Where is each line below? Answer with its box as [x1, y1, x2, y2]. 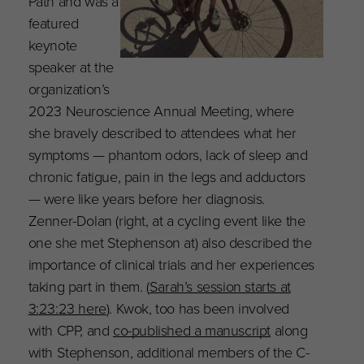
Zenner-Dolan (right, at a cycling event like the [28, 209, 305, 230]
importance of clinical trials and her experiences [28, 253, 315, 274]
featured [28, 11, 79, 32]
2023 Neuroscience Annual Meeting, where [28, 99, 295, 120]
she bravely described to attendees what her [28, 121, 297, 142]
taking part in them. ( [28, 275, 149, 296]
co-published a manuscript [113, 318, 271, 340]
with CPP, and [28, 318, 114, 340]
